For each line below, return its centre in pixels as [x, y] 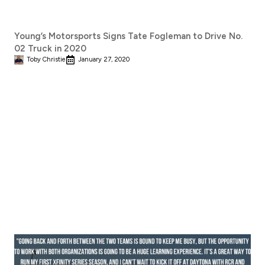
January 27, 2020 [104, 60]
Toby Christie [46, 60]
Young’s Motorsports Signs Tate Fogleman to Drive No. [128, 36]
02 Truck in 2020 [50, 49]
